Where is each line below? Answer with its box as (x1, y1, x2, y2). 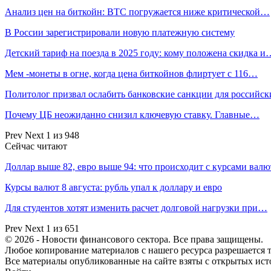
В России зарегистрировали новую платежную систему (5, 27, 235, 38)
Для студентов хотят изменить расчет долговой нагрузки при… (5, 203, 267, 214)
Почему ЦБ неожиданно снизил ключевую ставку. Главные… (5, 109, 260, 120)
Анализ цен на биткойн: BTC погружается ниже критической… (5, 7, 270, 18)
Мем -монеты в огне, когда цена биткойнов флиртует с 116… (5, 68, 258, 79)
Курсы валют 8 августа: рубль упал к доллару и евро (5, 182, 222, 193)
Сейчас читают (5, 141, 67, 152)
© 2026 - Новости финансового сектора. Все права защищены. (5, 234, 263, 245)
